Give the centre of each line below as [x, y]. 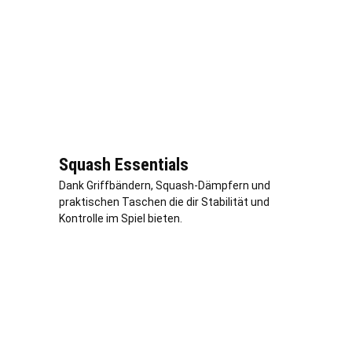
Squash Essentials [124, 165]
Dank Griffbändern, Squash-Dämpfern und [165, 186]
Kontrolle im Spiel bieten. [121, 219]
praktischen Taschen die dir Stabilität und [164, 202]
